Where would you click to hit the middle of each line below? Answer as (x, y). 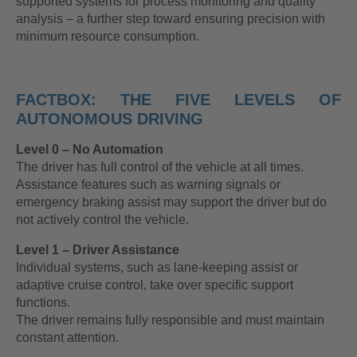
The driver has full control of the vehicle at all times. (160, 167)
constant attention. (67, 338)
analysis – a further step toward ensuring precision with (171, 19)
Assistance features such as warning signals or (148, 185)
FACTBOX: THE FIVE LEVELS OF (178, 100)
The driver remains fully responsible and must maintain (170, 320)
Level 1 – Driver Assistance (98, 250)
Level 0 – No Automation (90, 150)
